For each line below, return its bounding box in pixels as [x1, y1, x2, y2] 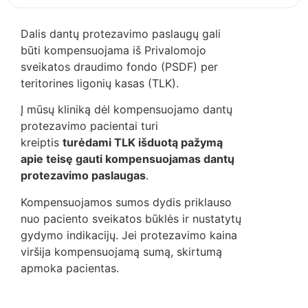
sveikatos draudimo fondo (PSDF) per [21, 59, 218, 74]
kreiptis [21, 135, 63, 150]
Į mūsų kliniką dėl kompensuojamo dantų [21, 102, 232, 117]
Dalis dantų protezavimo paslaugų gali [21, 26, 221, 41]
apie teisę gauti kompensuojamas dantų [21, 152, 234, 166]
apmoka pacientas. [21, 261, 119, 275]
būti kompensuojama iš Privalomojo [21, 43, 206, 57]
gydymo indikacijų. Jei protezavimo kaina [21, 228, 237, 242]
